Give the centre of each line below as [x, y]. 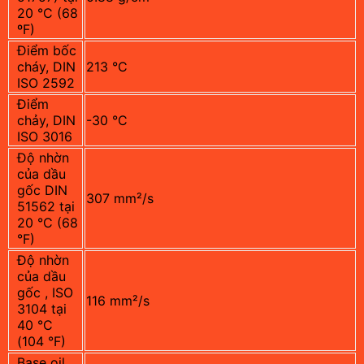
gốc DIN [42, 190]
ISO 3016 [45, 136]
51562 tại [46, 206]
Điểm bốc [47, 50]
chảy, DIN [46, 120]
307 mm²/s [120, 198]
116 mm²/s [118, 300]
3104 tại [42, 308]
